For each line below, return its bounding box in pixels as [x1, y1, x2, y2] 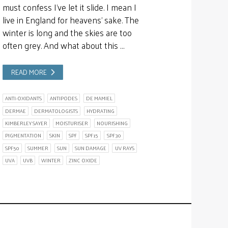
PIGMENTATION [5, 131, 41, 140]
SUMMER [27, 143, 49, 153]
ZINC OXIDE [69, 156, 98, 165]
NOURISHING [96, 119, 128, 128]
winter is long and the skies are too [2, 24, 132, 40]
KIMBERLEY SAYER [5, 119, 47, 128]
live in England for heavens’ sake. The [2, 12, 139, 27]
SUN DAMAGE [75, 143, 107, 153]
